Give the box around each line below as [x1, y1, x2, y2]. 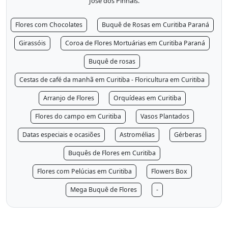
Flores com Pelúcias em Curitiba [37, 167, 132, 176]
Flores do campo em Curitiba [35, 112, 121, 121]
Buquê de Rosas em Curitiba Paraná [101, 20, 209, 30]
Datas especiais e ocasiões [22, 130, 100, 139]
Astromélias [120, 130, 155, 139]
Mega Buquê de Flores [70, 185, 137, 194]
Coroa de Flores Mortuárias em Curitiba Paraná [65, 39, 205, 48]
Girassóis [19, 39, 46, 48]
